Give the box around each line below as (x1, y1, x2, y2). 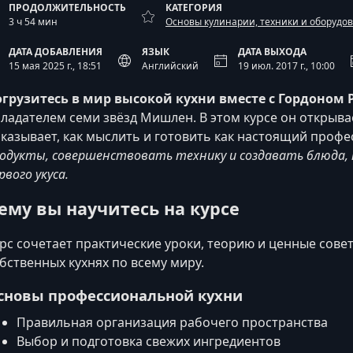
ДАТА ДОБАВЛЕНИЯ (9, 45, 102, 58)
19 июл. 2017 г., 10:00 (238, 59, 335, 72)
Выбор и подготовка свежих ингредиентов (17, 333, 281, 351)
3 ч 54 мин (9, 15, 58, 28)
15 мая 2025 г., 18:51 (9, 59, 102, 72)
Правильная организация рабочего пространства (17, 314, 328, 332)
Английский (142, 59, 199, 72)
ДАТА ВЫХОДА (238, 45, 307, 58)
